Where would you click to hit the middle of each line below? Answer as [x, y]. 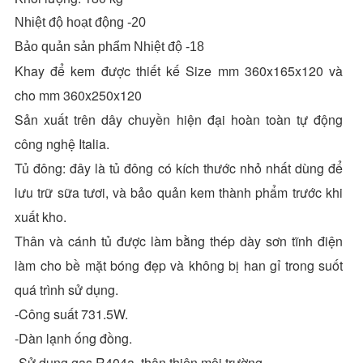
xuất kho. [41, 216]
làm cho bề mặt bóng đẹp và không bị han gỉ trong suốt [179, 265]
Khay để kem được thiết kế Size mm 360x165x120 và [179, 70]
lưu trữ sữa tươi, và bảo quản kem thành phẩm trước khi [179, 192]
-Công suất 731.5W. [71, 314]
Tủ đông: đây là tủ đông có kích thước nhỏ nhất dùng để [179, 168]
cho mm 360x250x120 [78, 95]
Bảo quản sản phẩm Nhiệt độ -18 [109, 46]
